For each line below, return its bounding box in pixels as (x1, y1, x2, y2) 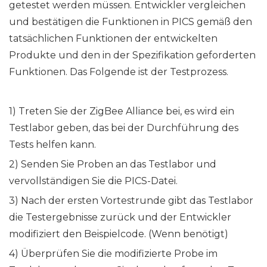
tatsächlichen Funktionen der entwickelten (9, 33, 218, 45)
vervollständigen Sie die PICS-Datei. (9, 175, 178, 187)
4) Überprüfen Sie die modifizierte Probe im (9, 248, 218, 260)
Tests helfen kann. (9, 139, 96, 151)
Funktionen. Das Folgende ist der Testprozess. (9, 66, 228, 78)
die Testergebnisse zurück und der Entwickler (9, 212, 231, 223)
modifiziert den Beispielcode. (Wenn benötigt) (9, 228, 228, 240)
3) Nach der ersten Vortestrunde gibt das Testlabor (9, 195, 253, 207)
